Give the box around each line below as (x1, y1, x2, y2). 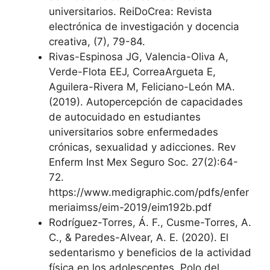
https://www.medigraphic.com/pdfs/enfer (49, 186, 249, 198)
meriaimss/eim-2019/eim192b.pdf (49, 201, 212, 213)
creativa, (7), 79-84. (49, 36, 145, 48)
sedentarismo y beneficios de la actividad (49, 246, 251, 259)
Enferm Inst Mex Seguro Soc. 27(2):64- (49, 156, 238, 168)
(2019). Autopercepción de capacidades (49, 96, 243, 108)
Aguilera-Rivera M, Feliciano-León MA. (49, 81, 235, 93)
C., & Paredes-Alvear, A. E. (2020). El (49, 231, 228, 243)
